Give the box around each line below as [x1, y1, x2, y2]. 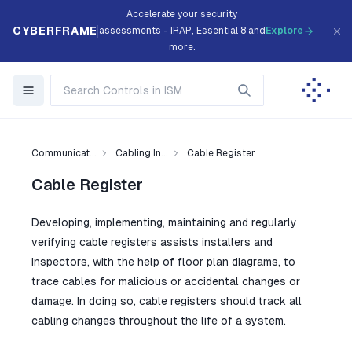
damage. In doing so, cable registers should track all [31, 295, 302, 307]
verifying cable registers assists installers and [31, 236, 273, 248]
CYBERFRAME [13, 24, 97, 37]
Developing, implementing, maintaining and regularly [31, 216, 297, 229]
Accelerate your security [126, 9, 237, 20]
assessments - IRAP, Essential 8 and [98, 25, 266, 36]
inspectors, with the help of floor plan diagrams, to [31, 255, 295, 268]
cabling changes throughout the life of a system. [31, 314, 286, 327]
